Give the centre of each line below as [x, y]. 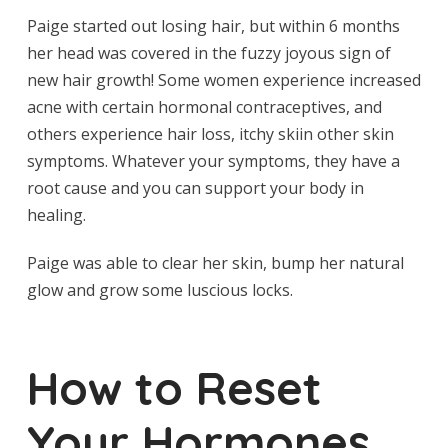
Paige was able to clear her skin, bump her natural [215, 262]
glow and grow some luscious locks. [159, 289]
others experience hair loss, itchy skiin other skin [210, 133]
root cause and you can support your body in [195, 187]
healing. [56, 214]
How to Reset [174, 387]
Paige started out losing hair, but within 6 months [213, 25]
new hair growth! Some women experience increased [223, 79]
